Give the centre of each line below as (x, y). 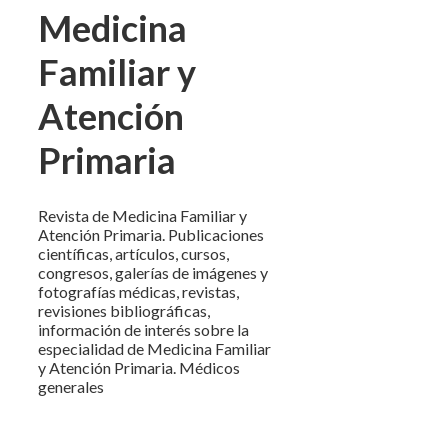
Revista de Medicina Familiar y (142, 216)
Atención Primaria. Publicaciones (151, 235)
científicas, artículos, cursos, (133, 254)
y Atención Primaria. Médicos (139, 368)
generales (71, 387)
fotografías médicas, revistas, (138, 292)
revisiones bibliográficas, (124, 311)
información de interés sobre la (143, 330)
